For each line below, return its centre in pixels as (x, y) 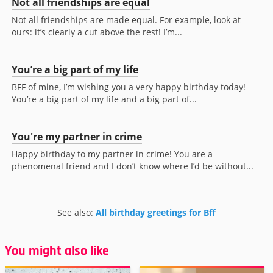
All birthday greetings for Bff (156, 213)
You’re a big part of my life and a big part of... (104, 99)
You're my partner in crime (77, 137)
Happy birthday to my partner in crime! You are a (112, 154)
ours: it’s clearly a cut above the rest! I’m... (97, 32)
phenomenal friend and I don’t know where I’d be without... (133, 166)
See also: (76, 213)
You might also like (57, 251)
